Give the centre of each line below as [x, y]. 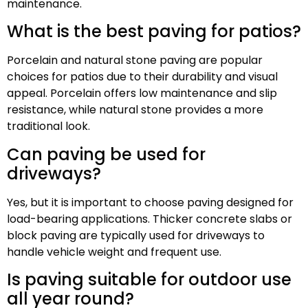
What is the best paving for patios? [154, 32]
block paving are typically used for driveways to [136, 235]
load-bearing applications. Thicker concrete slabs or [150, 219]
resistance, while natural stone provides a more [135, 110]
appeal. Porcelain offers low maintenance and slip [142, 93]
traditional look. [48, 126]
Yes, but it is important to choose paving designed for [150, 202]
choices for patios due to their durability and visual [142, 77]
